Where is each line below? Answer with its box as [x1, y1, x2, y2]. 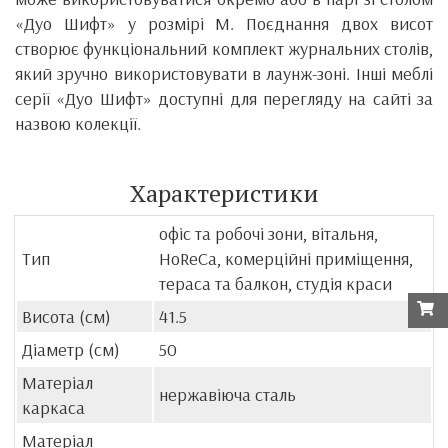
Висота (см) [22, 304, 111, 328]
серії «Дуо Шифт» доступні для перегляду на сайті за [15, 86, 433, 110]
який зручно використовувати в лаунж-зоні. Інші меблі [15, 61, 433, 85]
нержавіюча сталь [159, 382, 296, 406]
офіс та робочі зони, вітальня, [159, 221, 378, 245]
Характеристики [129, 176, 319, 209]
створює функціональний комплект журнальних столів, [15, 36, 433, 60]
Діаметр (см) [22, 337, 120, 361]
